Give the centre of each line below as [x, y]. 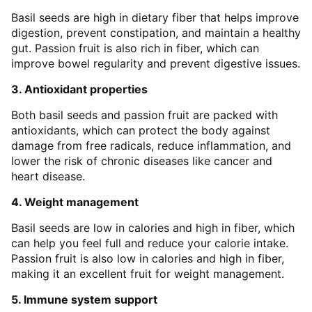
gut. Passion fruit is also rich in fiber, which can [135, 48]
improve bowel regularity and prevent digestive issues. [156, 63]
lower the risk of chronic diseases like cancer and [142, 161]
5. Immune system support [84, 299]
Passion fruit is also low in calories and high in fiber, [148, 258]
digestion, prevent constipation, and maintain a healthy [156, 33]
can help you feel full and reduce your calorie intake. [150, 243]
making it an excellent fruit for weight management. [148, 274]
